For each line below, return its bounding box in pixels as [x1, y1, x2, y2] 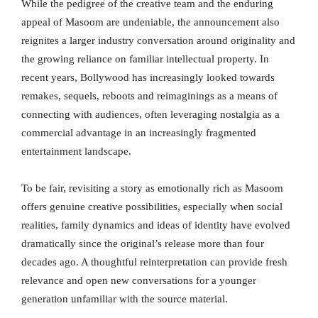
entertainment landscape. [21, 146, 131, 158]
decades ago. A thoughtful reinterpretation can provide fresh [21, 256, 287, 268]
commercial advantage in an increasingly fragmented [21, 127, 256, 139]
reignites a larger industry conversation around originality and [21, 35, 295, 47]
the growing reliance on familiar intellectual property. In [21, 53, 269, 65]
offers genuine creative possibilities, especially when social [21, 201, 283, 213]
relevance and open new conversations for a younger [21, 275, 256, 287]
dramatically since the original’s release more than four [21, 238, 264, 250]
